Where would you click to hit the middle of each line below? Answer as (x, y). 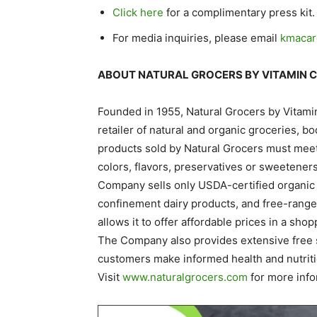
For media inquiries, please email (196, 38)
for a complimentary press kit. (239, 12)
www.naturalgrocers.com (185, 277)
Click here (138, 12)
